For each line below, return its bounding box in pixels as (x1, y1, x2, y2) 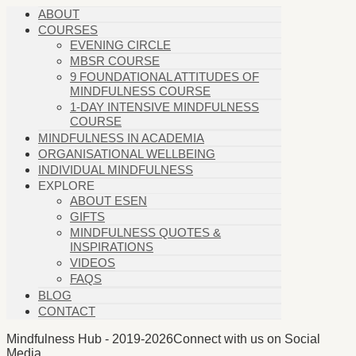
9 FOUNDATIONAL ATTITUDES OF (70, 70, 259, 84)
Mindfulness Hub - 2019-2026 (6, 332, 173, 346)
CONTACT (38, 304, 95, 319)
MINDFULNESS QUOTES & (70, 226, 221, 240)
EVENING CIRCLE (70, 38, 171, 52)
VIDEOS (70, 256, 115, 270)
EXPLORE (38, 179, 95, 193)
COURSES (38, 23, 98, 37)
